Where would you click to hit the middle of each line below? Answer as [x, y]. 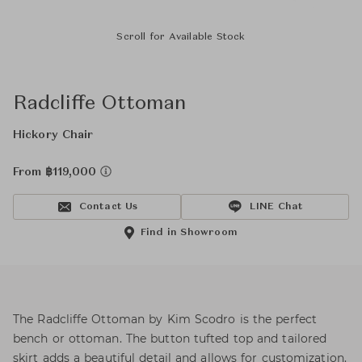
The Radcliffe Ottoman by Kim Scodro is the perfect [165, 319]
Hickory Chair [53, 135]
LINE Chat [276, 207]
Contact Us [108, 207]
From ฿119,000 [57, 172]
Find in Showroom [189, 233]
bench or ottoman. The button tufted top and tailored [170, 339]
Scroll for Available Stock [181, 37]
